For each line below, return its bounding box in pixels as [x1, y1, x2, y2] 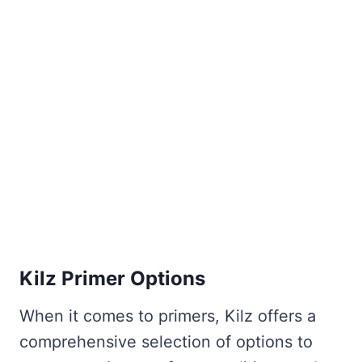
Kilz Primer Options [19, 267, 205, 291]
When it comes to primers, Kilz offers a [19, 306, 316, 326]
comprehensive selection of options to [19, 332, 313, 352]
